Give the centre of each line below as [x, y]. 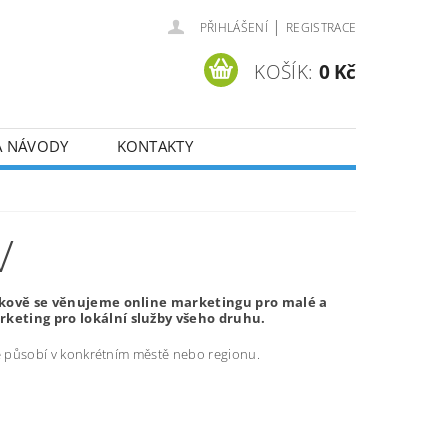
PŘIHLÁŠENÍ [233, 27]
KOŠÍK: [284, 71]
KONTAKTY [155, 146]
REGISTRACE [321, 27]
